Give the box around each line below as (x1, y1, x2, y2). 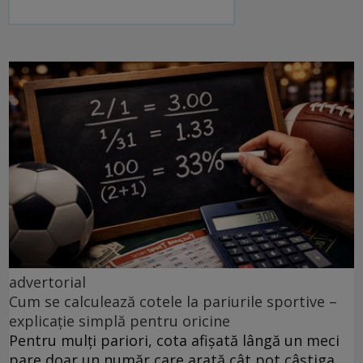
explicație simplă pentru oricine (9, 311, 230, 331)
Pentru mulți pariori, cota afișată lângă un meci (9, 331, 340, 351)
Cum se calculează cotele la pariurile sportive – (9, 292, 337, 312)
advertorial (9, 272, 86, 293)
